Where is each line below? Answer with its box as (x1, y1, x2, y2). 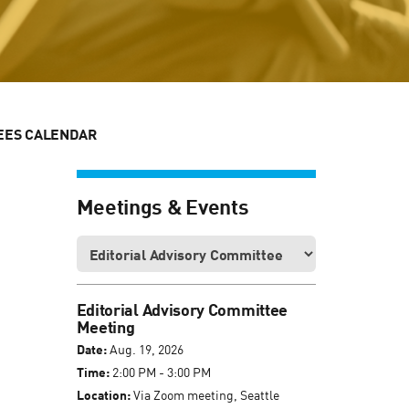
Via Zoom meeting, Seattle (130, 387, 279, 404)
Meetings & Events (76, 193, 249, 219)
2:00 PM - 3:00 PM (109, 364, 211, 381)
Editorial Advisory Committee (76, 299, 288, 320)
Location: (76, 387, 131, 404)
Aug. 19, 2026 (106, 341, 184, 358)
